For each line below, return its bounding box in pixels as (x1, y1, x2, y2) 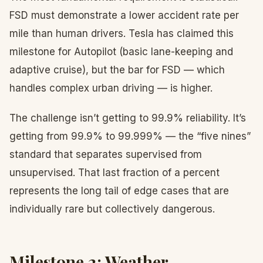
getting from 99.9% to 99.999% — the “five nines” (9, 130, 251, 142)
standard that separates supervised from (9, 149, 202, 160)
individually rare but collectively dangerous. (9, 203, 215, 215)
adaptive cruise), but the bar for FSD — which (9, 64, 225, 76)
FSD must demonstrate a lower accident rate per (9, 9, 239, 21)
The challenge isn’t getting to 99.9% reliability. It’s (9, 112, 246, 124)
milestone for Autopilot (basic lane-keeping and (9, 46, 233, 58)
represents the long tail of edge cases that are (9, 185, 229, 197)
